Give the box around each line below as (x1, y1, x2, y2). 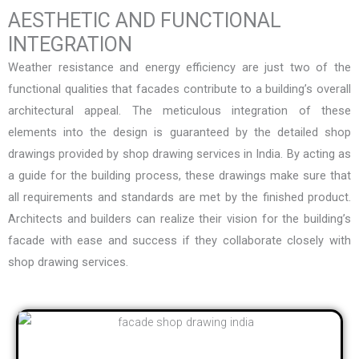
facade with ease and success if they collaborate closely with (8, 233, 351, 248)
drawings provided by (8, 147, 123, 162)
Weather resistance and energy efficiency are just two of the (8, 60, 351, 75)
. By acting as (280, 147, 352, 162)
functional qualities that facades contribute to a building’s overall (8, 82, 351, 97)
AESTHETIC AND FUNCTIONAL (8, 9, 281, 33)
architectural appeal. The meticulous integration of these (8, 103, 351, 119)
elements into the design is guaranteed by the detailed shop (8, 125, 351, 140)
